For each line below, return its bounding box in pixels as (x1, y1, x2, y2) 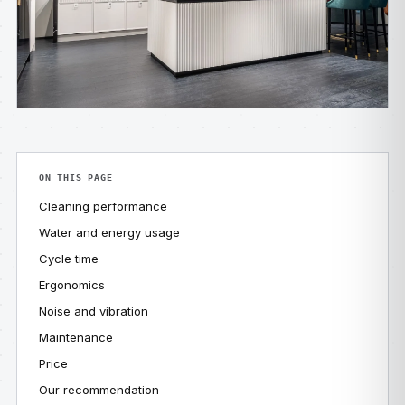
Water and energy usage (39, 225, 180, 240)
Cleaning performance (39, 199, 167, 213)
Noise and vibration (39, 304, 148, 318)
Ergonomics (39, 278, 105, 292)
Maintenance (39, 330, 113, 344)
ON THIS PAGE (39, 173, 113, 183)
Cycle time (39, 251, 99, 266)
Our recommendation (39, 382, 159, 397)
